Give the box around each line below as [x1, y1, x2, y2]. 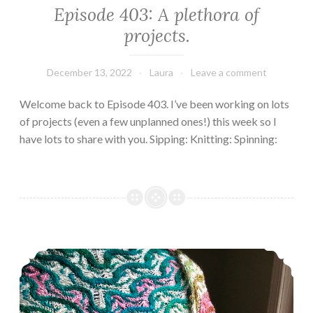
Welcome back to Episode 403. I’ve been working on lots [20, 96, 289, 110]
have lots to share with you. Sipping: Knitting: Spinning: [20, 131, 277, 145]
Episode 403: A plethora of [54, 3, 259, 26]
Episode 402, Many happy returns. [156, 240, 192, 254]
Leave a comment [190, 66, 267, 78]
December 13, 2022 [46, 66, 132, 78]
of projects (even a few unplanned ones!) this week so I [20, 114, 277, 128]
